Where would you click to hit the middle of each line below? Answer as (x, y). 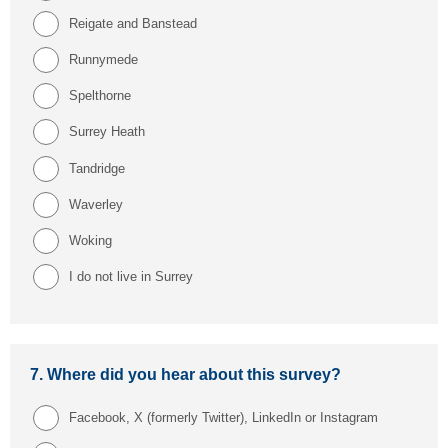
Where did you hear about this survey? (196, 375)
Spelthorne (101, 96)
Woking (92, 241)
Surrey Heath (108, 132)
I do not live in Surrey (132, 277)
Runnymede (105, 60)
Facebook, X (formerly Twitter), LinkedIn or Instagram (225, 418)
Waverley (97, 204)
